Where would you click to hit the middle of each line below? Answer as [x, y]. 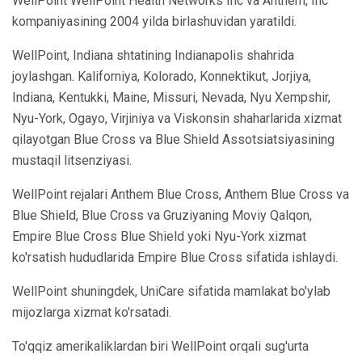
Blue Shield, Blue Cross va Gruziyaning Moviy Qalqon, [162, 215]
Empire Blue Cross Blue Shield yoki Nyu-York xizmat [159, 236]
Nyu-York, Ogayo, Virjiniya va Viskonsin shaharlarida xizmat [177, 118]
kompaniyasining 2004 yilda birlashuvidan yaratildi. [154, 21]
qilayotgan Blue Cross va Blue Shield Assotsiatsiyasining [173, 139]
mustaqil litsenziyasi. [72, 160]
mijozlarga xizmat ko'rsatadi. [92, 312]
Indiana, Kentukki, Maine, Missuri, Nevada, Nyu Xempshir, [171, 97]
